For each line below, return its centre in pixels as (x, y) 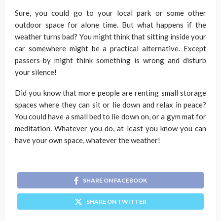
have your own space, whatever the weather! (88, 140)
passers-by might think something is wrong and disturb (110, 60)
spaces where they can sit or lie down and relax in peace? (110, 105)
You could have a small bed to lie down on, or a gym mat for (110, 116)
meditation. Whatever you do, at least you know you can (110, 128)
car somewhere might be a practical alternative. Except (110, 48)
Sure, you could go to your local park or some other (110, 13)
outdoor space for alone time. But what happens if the (110, 25)
